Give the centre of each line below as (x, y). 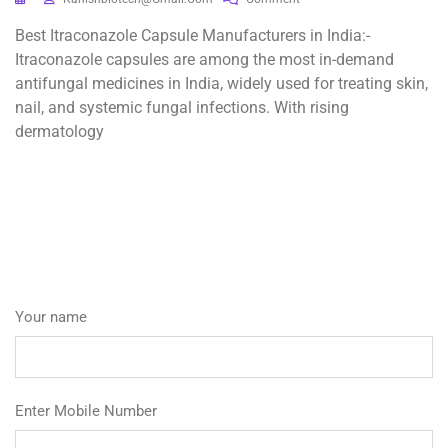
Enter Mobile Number (86, 411)
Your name (51, 317)
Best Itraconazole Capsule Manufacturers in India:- (192, 35)
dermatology (59, 131)
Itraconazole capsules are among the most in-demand (204, 59)
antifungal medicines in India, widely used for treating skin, (221, 83)
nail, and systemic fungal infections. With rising (182, 107)
